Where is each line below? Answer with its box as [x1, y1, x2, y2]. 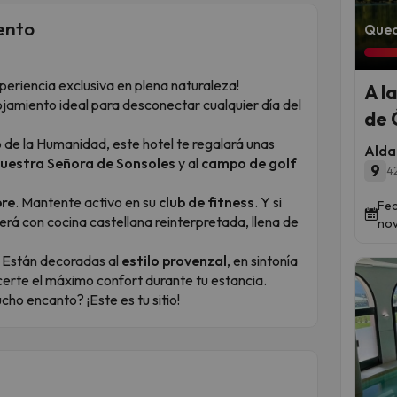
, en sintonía [227, 251, 298, 269]
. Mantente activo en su [15, 192, 159, 211]
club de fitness [159, 192, 254, 211]
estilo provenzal [121, 251, 227, 269]
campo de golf [201, 153, 297, 172]
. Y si [254, 192, 282, 211]
